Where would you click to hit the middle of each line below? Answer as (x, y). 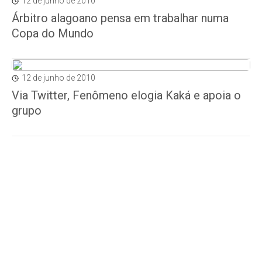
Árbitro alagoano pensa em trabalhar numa (120, 18)
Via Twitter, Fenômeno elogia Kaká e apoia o (126, 95)
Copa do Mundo (53, 33)
